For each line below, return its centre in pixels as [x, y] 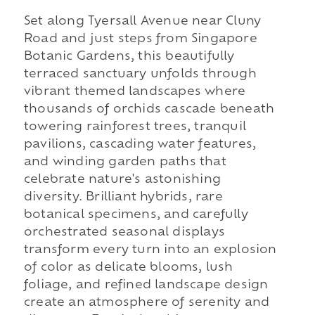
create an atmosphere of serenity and [147, 303]
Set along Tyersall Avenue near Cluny [142, 21]
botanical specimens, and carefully [136, 215]
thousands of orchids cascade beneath [149, 109]
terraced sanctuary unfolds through [140, 74]
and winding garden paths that [125, 162]
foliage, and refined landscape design [146, 285]
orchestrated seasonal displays [124, 232]
